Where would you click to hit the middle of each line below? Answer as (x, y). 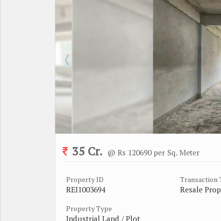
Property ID (85, 179)
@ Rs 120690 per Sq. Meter (154, 152)
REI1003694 (86, 189)
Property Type (89, 208)
